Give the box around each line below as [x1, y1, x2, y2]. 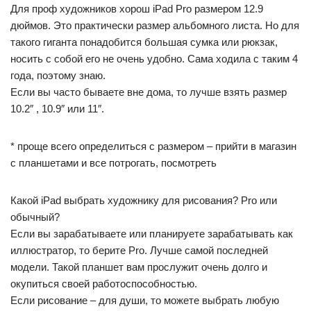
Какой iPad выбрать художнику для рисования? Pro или [10, 194, 277, 206]
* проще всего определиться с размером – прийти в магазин [10, 140, 296, 152]
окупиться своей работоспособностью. [10, 278, 197, 289]
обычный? [10, 211, 60, 223]
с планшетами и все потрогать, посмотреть [10, 157, 217, 169]
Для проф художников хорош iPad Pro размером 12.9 [10, 3, 263, 15]
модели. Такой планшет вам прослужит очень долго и [10, 261, 267, 273]
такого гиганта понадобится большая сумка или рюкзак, [10, 36, 278, 48]
